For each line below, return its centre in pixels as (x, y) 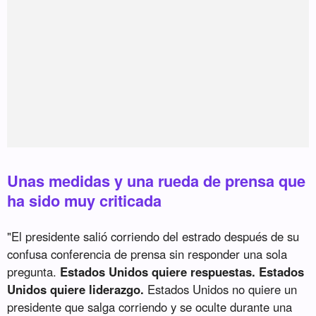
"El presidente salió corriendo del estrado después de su (153, 237)
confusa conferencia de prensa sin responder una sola (147, 254)
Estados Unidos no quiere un (221, 290)
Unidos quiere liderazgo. (76, 290)
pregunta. (34, 272)
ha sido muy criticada (85, 201)
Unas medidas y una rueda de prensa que (157, 181)
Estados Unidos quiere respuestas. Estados (182, 272)
